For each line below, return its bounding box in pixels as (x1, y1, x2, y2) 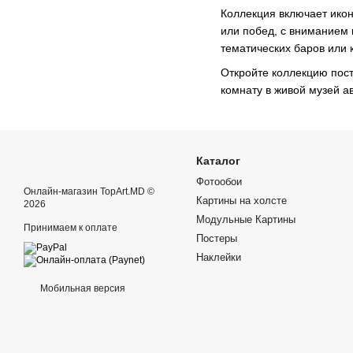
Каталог (196, 154, 240, 167)
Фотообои (196, 175, 242, 188)
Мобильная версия (38, 282, 125, 294)
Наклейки (196, 251, 241, 263)
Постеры (196, 232, 237, 244)
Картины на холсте (196, 194, 287, 206)
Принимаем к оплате (24, 221, 117, 233)
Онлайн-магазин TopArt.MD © (24, 185, 154, 197)
